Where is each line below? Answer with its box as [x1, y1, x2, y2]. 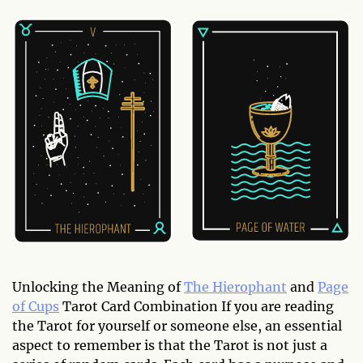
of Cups [12, 297, 59, 314]
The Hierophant [184, 278, 287, 295]
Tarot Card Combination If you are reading [59, 297, 334, 314]
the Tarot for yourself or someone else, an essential [12, 317, 342, 334]
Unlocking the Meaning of [12, 278, 184, 295]
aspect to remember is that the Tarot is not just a [12, 336, 327, 353]
